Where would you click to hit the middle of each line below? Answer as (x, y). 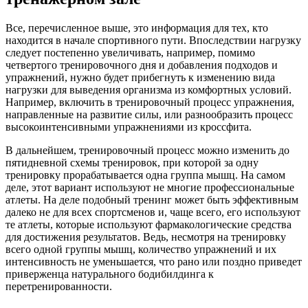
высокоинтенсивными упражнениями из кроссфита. (129, 126)
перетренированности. (59, 286)
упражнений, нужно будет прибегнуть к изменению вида (140, 77)
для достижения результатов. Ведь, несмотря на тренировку (146, 236)
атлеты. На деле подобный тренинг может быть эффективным (152, 199)
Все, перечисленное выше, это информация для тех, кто (137, 27)
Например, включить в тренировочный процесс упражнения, (150, 102)
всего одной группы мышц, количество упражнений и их (141, 249)
